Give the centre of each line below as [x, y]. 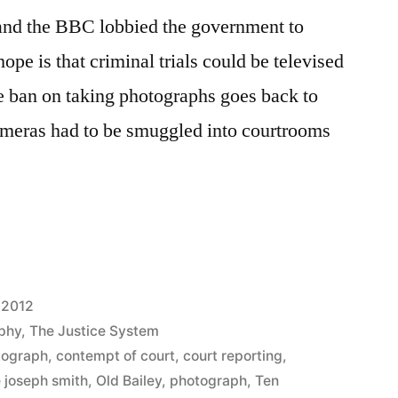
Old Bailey [129, 380]
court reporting [233, 355]
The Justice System [95, 330]
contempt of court [116, 355]
